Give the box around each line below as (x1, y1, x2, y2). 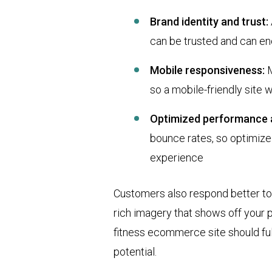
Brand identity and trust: (150, 15, 271, 28)
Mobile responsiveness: (150, 63, 265, 76)
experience (150, 151, 203, 164)
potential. (114, 245, 157, 258)
